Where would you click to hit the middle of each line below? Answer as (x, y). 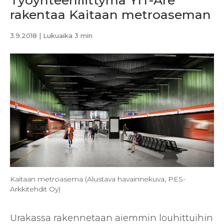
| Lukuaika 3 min (65, 36)
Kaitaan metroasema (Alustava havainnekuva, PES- (98, 179)
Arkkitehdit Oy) (35, 189)
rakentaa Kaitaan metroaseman (110, 15)
